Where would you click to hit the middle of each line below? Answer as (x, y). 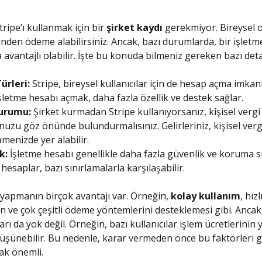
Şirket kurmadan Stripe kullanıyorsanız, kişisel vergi (145, 112)
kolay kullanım (205, 196)
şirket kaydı (134, 27)
